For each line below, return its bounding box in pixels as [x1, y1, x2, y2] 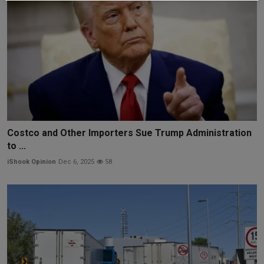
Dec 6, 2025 [58, 158, 94, 166]
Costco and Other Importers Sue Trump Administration [7, 127, 252, 139]
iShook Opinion [7, 158, 56, 166]
